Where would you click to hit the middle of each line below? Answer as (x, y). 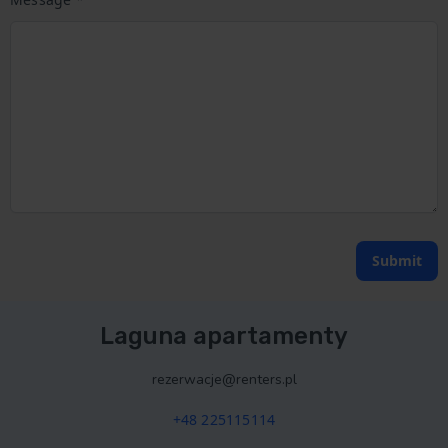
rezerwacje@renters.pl (224, 379)
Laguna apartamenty (224, 336)
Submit (397, 260)
